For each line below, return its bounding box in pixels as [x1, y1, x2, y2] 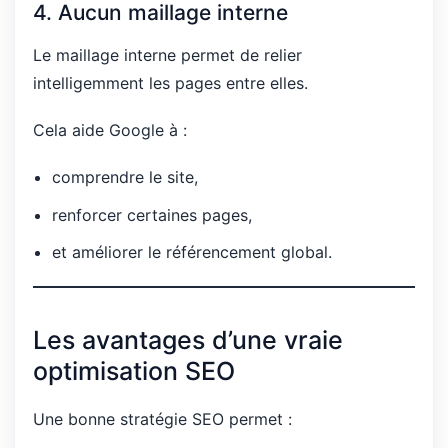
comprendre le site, [52, 167, 199, 188]
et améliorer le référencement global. [52, 242, 333, 263]
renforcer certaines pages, [52, 204, 253, 225]
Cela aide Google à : [33, 120, 187, 141]
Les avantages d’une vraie [33, 325, 343, 356]
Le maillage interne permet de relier [33, 44, 302, 65]
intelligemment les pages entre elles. [33, 72, 308, 93]
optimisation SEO [33, 356, 235, 387]
